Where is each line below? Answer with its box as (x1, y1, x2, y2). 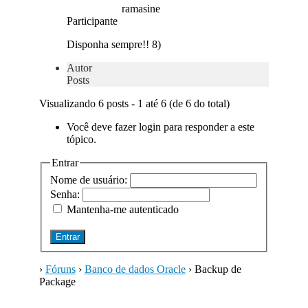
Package (38, 275, 76, 287)
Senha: (49, 188, 82, 200)
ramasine (121, 3, 160, 14)
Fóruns (45, 263, 76, 275)
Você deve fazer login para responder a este (66, 121, 254, 133)
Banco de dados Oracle (84, 263, 186, 275)
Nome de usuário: (49, 173, 130, 186)
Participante (66, 15, 118, 27)
